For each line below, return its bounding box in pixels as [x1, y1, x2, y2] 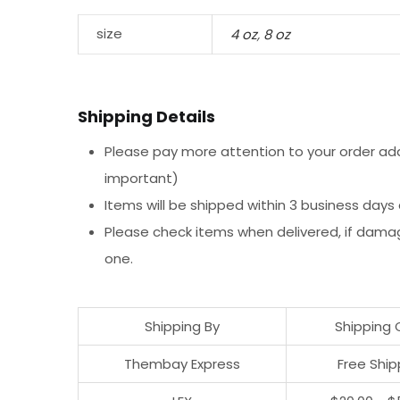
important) [104, 169, 179, 188]
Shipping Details [78, 104, 215, 128]
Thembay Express [124, 354, 240, 373]
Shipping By [145, 316, 220, 336]
